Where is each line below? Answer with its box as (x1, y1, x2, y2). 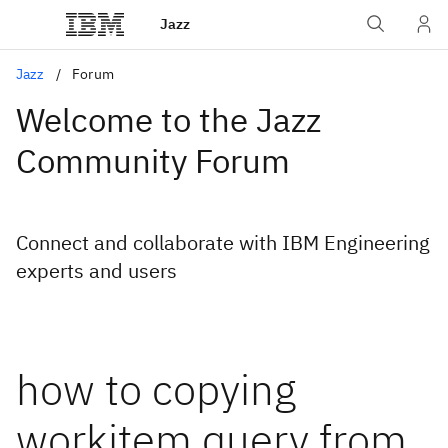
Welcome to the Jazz (16, 98, 321, 141)
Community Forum (16, 139, 290, 182)
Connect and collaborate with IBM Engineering (16, 229, 430, 256)
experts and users (16, 257, 177, 284)
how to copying (16, 362, 296, 417)
